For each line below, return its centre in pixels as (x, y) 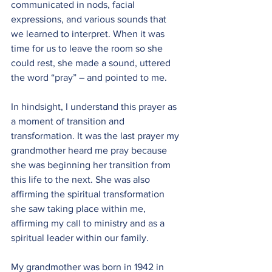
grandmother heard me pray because (90, 150)
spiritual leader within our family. (80, 238)
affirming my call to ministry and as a (89, 223)
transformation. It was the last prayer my (96, 136)
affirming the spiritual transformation (89, 194)
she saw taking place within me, (80, 209)
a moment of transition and (69, 121)
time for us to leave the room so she (88, 48)
